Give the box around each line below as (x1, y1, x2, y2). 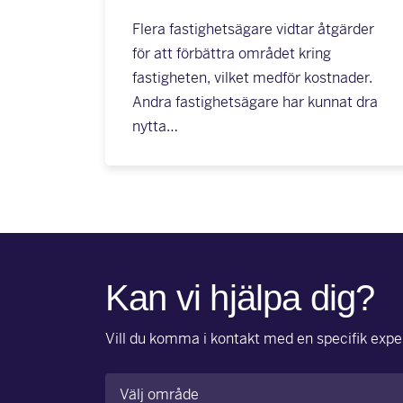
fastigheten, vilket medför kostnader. (132, 68, 372, 87)
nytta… (132, 117, 178, 136)
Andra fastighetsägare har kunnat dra (132, 93, 378, 112)
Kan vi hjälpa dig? (105, 278, 375, 318)
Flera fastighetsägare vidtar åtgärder (132, 20, 374, 39)
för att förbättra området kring (132, 44, 331, 63)
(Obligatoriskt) (162, 378, 239, 393)
